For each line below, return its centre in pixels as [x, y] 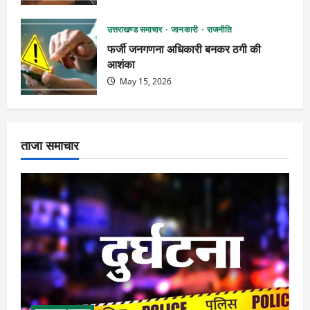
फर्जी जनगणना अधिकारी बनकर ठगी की [184, 49]
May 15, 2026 [145, 82]
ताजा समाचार [50, 144]
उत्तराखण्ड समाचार [136, 30]
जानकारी [185, 30]
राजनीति [219, 30]
